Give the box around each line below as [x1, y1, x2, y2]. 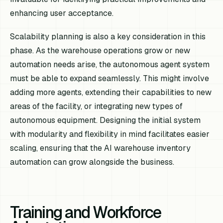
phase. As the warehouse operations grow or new [10, 45, 191, 56]
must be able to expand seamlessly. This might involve [10, 73, 210, 84]
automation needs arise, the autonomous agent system [10, 59, 210, 70]
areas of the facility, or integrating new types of [10, 101, 183, 112]
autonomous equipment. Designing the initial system [10, 115, 201, 126]
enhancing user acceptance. [10, 8, 114, 18]
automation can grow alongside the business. [10, 157, 175, 168]
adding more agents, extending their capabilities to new [10, 87, 212, 98]
